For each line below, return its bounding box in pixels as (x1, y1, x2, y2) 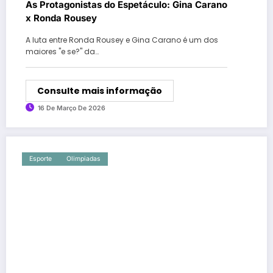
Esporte (29, 155, 52, 163)
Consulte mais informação (37, 85, 162, 97)
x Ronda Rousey (26, 12, 97, 24)
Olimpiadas (66, 155, 101, 163)
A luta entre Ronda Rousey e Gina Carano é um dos (26, 35, 218, 46)
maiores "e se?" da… (26, 46, 99, 57)
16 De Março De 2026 (38, 104, 105, 113)
